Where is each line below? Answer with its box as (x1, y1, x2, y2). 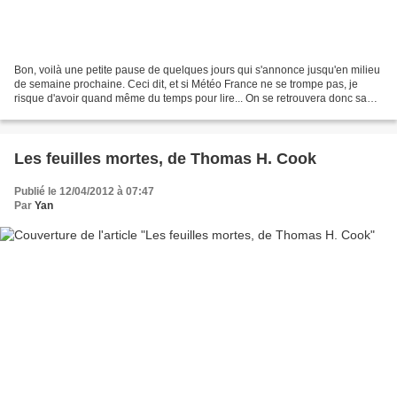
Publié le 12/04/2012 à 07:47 (14, 184, 154, 198)
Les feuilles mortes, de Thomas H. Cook (14, 149, 316, 167)
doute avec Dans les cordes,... (14, 105, 159, 119)
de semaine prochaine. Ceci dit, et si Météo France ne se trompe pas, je (14, 77, 358, 90)
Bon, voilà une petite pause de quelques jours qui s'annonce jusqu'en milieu (14, 63, 380, 76)
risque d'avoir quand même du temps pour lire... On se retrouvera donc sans (14, 91, 378, 105)
